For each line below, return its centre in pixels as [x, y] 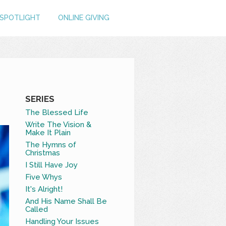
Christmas [43, 153]
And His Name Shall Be [66, 201]
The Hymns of [51, 145]
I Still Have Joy [52, 165]
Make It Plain [48, 132]
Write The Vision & [59, 124]
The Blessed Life [57, 112]
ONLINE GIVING [83, 18]
